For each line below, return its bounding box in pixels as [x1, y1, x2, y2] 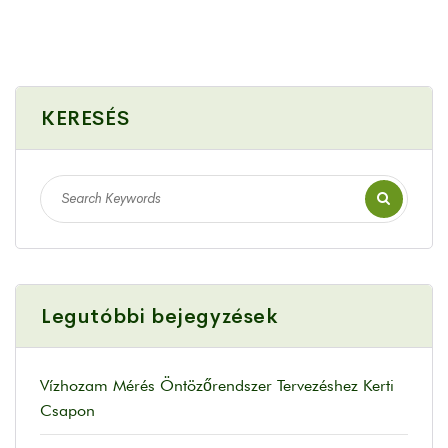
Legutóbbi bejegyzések [41, 304, 278, 330]
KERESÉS [41, 106, 130, 132]
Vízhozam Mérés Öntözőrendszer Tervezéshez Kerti [40, 376, 394, 396]
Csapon [40, 401, 95, 421]
